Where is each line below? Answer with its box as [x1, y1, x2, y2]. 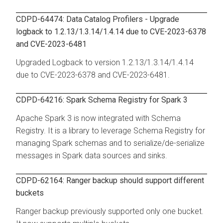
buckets [16, 188, 44, 198]
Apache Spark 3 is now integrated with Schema [16, 113, 181, 123]
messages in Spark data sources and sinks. [16, 150, 167, 160]
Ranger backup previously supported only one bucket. [16, 206, 204, 216]
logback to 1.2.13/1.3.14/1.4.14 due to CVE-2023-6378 [16, 26, 206, 36]
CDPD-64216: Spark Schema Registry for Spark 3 [16, 95, 188, 105]
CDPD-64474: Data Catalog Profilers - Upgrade [16, 14, 179, 24]
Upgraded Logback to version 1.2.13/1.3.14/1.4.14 [16, 57, 194, 67]
